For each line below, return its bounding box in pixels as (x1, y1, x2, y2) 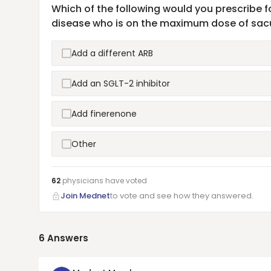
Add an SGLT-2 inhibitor (71, 77, 170, 90)
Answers (47, 232, 88, 244)
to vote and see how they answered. (110, 190, 253, 201)
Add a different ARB (71, 47, 153, 59)
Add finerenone (71, 108, 137, 120)
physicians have (62, 175, 124, 186)
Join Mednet (60, 190, 110, 201)
